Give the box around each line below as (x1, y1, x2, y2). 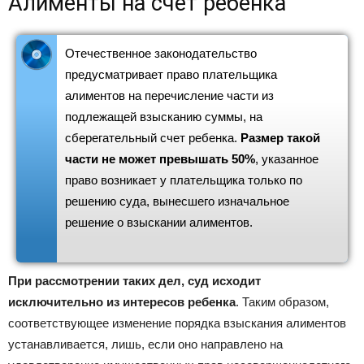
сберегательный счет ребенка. (65, 131, 240, 145)
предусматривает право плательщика (65, 67, 277, 82)
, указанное (255, 152, 318, 167)
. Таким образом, (236, 295, 329, 310)
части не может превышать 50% (65, 152, 255, 167)
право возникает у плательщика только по (65, 173, 302, 188)
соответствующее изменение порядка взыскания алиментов (8, 316, 346, 331)
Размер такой (240, 131, 320, 145)
